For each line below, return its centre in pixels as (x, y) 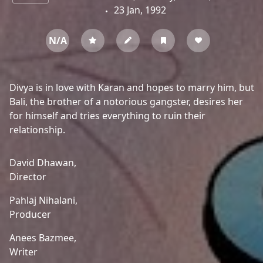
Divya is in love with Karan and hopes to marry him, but (132, 87)
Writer (23, 252)
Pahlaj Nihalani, (43, 200)
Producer (30, 214)
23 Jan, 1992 (139, 10)
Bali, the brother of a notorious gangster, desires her (126, 102)
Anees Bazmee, (43, 238)
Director (28, 177)
